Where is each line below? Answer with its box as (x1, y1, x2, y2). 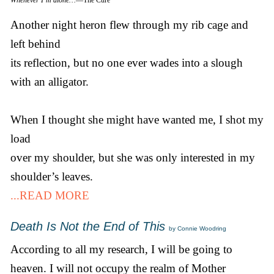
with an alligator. (10, 75, 89, 89)
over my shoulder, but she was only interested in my (10, 151, 255, 165)
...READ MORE (10, 189, 89, 202)
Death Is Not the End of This (10, 220, 165, 234)
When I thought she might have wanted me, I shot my (10, 113, 264, 127)
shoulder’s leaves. (10, 170, 93, 183)
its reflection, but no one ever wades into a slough (10, 56, 243, 70)
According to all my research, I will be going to (10, 243, 232, 256)
